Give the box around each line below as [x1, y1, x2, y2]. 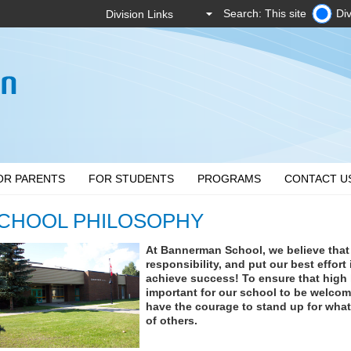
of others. [145, 314, 197, 327]
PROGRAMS [197, 172, 262, 185]
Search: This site [223, 7, 306, 20]
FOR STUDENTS [89, 172, 175, 185]
